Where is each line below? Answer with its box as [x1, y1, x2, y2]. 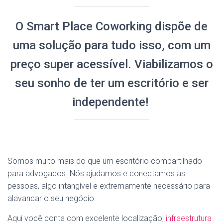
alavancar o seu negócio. [7, 194, 96, 203]
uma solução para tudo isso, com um [12, 38, 211, 52]
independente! [72, 95, 151, 109]
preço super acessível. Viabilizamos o [10, 57, 213, 71]
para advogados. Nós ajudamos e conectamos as [7, 169, 185, 178]
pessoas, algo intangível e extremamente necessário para [7, 181, 210, 191]
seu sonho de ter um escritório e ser [14, 76, 209, 90]
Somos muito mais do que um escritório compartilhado [7, 156, 202, 166]
